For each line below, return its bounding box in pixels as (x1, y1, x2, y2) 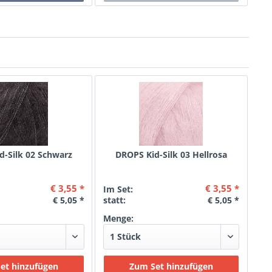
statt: (103, 194, 126, 206)
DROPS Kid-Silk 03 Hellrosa (115, 149, 227, 160)
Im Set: (103, 183, 133, 195)
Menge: (103, 212, 134, 224)
